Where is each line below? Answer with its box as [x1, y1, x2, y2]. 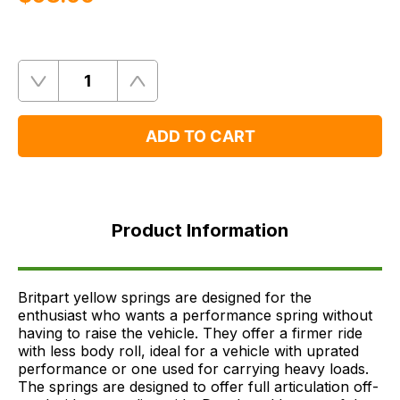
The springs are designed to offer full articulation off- [18, 377, 379, 396]
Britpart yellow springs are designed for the [18, 287, 312, 306]
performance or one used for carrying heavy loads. [18, 359, 369, 378]
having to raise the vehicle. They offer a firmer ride [18, 323, 362, 342]
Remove [37, 79, 92, 98]
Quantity [18, 79, 74, 97]
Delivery [24, 259, 79, 278]
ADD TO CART [145, 127, 255, 146]
